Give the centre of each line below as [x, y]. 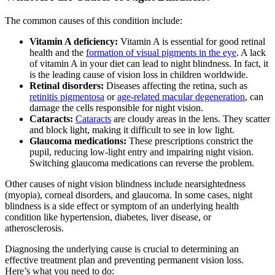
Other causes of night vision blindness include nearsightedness [125, 184]
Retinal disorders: [67, 86]
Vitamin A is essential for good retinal [192, 42]
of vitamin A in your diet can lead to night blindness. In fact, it [149, 64]
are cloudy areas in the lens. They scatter [191, 119]
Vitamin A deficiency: [74, 42]
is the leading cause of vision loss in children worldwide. [139, 75]
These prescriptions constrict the [190, 141]
